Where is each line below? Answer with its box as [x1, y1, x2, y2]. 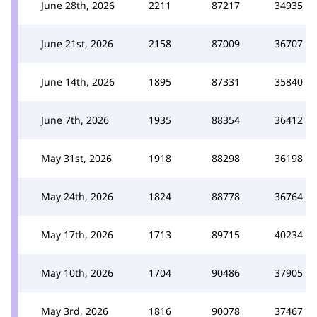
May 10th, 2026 [41, 265, 113, 279]
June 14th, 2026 [41, 74, 115, 88]
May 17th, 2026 [41, 227, 113, 241]
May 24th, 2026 [41, 189, 113, 203]
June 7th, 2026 [41, 113, 109, 127]
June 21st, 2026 [41, 36, 113, 50]
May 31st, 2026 [41, 151, 112, 165]
